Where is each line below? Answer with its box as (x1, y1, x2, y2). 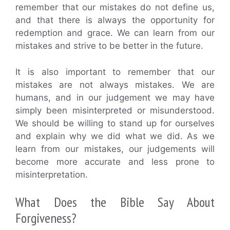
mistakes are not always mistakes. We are (15, 79, 215, 90)
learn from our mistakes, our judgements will (15, 143, 215, 154)
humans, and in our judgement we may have (15, 92, 215, 103)
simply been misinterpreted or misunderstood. (15, 105, 215, 116)
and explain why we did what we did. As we (15, 130, 215, 141)
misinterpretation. (15, 169, 88, 180)
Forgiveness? (15, 209, 76, 227)
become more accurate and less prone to (15, 156, 215, 167)
